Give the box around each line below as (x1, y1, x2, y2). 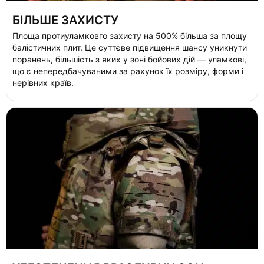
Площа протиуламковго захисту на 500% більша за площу (12, 31, 247, 41)
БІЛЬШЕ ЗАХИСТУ (12, 13, 118, 28)
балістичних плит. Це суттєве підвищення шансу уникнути (12, 42, 247, 53)
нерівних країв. (12, 78, 76, 88)
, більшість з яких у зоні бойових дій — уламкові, (51, 54, 246, 65)
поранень (12, 54, 51, 65)
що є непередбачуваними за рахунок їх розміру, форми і (12, 66, 243, 77)
